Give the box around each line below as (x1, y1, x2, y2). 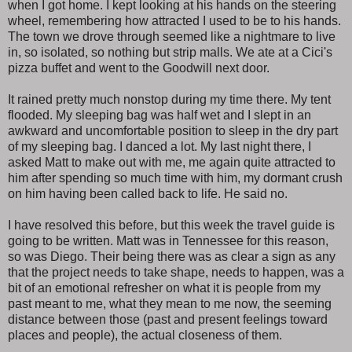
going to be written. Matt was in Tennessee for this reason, (8, 233, 328, 247)
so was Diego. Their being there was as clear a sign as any (8, 249, 335, 263)
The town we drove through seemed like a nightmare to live (8, 29, 335, 43)
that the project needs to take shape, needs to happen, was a (8, 265, 344, 279)
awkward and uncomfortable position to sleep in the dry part (8, 123, 338, 137)
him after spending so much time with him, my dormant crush (8, 170, 343, 185)
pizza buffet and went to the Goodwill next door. (8, 60, 269, 75)
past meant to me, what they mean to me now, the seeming (8, 296, 332, 310)
